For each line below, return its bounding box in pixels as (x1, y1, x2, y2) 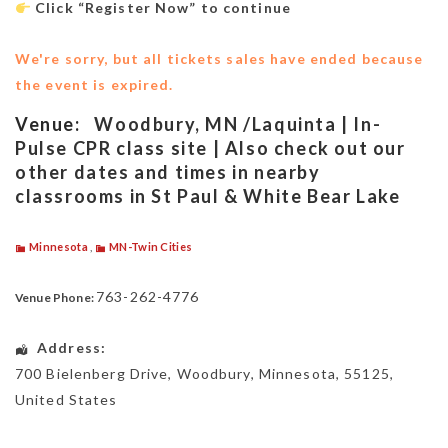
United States (15, 391, 118, 409)
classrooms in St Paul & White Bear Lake (15, 185, 401, 208)
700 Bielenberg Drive (15, 365, 169, 383)
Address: (37, 339, 107, 357)
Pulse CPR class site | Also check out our (15, 137, 406, 160)
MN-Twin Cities (108, 240, 193, 254)
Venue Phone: (15, 290, 94, 306)
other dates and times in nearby (15, 161, 321, 184)
